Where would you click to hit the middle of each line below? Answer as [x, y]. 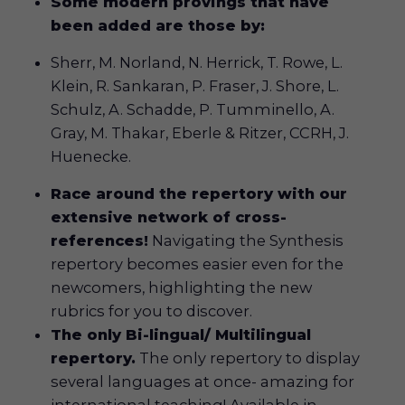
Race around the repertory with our [199, 193]
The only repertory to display [248, 358]
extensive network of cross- [169, 217]
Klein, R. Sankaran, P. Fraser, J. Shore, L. [195, 85]
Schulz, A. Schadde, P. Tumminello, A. [193, 109]
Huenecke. [91, 156]
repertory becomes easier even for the [198, 264]
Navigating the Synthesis [246, 240]
